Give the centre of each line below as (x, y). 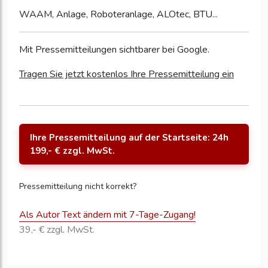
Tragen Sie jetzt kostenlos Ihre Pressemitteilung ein (127, 74)
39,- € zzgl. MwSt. (57, 229)
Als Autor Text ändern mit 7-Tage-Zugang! (107, 214)
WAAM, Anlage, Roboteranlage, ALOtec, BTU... (118, 14)
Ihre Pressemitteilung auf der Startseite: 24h (129, 137)
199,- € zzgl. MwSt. (72, 150)
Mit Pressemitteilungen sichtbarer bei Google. (114, 49)
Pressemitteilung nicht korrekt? (78, 186)
